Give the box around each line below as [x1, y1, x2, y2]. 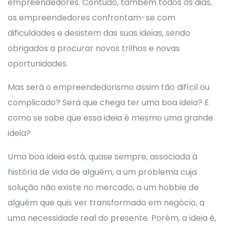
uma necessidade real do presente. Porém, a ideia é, [8, 212, 216, 224]
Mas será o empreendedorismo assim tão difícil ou [8, 81, 210, 93]
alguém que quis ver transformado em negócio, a [8, 197, 204, 209]
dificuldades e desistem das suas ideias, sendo [8, 27, 190, 39]
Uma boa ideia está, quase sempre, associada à [8, 151, 197, 163]
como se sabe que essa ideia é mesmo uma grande [8, 112, 213, 124]
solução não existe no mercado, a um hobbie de [8, 181, 199, 193]
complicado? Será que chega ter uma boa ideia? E [8, 97, 209, 108]
